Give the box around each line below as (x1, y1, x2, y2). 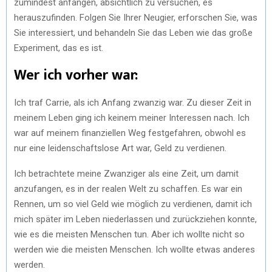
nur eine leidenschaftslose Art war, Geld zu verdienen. (14, 142, 226, 154)
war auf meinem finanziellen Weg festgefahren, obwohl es (14, 127, 246, 138)
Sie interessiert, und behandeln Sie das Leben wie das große (14, 27, 253, 38)
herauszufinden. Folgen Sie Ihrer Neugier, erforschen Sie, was (14, 12, 257, 23)
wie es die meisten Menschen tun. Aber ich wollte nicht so (14, 228, 245, 240)
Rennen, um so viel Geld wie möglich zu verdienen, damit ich (14, 198, 252, 209)
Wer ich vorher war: (14, 63, 138, 87)
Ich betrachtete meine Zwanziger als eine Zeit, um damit (14, 168, 239, 179)
